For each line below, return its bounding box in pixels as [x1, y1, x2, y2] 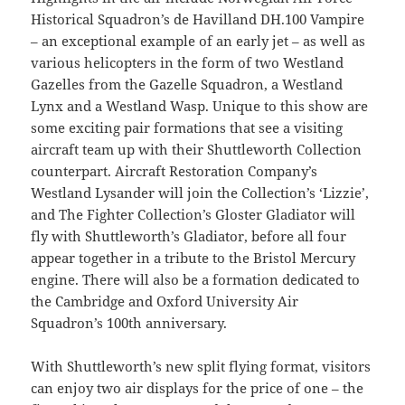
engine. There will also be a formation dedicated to [31, 269, 361, 288]
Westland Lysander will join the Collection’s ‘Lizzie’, [31, 183, 370, 202]
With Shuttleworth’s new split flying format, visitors [31, 356, 372, 375]
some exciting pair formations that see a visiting [31, 118, 344, 137]
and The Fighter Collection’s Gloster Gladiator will [31, 204, 356, 223]
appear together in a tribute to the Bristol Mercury [31, 248, 356, 267]
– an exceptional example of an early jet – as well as [31, 31, 366, 50]
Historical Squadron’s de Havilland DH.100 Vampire [31, 9, 365, 28]
